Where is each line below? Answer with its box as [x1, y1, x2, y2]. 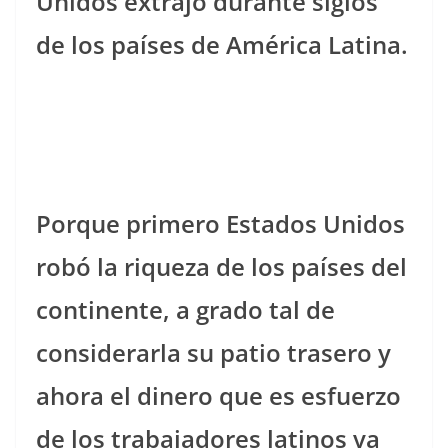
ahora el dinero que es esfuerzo [36, 378, 401, 412]
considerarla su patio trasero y [36, 335, 391, 369]
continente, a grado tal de [36, 292, 335, 326]
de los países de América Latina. [36, 28, 408, 61]
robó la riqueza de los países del [36, 249, 407, 283]
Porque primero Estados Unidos [36, 206, 405, 240]
